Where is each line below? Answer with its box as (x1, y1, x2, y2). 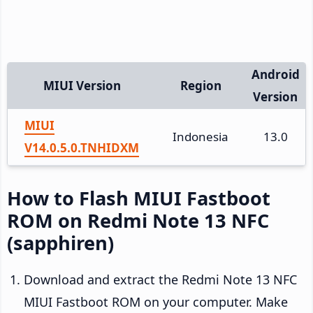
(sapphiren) (7, 229, 114, 256)
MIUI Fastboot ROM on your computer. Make (24, 293, 288, 310)
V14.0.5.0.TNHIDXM (24, 139, 139, 156)
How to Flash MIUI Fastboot (7, 184, 270, 211)
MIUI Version (43, 77, 121, 94)
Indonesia (173, 128, 228, 145)
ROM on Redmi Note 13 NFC (7, 207, 269, 233)
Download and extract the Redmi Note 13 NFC (24, 270, 297, 288)
